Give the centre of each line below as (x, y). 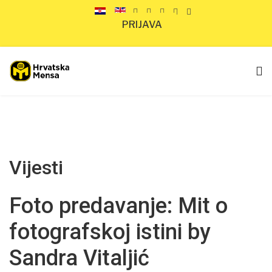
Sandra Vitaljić (79, 258)
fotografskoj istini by (110, 232)
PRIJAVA (142, 25)
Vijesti (36, 168)
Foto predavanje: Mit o (118, 206)
